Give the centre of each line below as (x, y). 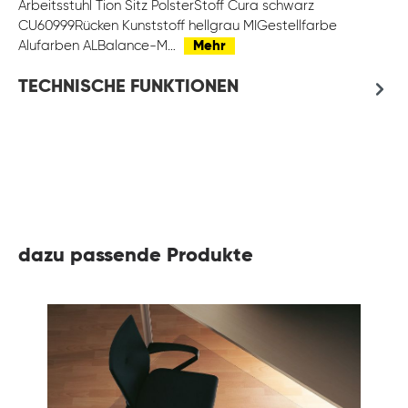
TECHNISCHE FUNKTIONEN (128, 88)
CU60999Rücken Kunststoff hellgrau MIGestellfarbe (178, 26)
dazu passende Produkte (136, 256)
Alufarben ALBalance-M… (99, 46)
